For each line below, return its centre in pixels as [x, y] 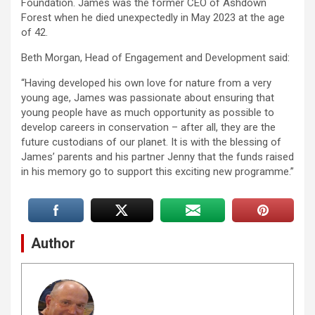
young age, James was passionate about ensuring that [148, 97]
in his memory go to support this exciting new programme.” [157, 171]
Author [53, 243]
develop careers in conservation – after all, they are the [148, 127]
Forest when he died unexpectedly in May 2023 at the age [153, 17]
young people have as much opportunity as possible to [148, 112]
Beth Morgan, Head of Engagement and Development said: [155, 57]
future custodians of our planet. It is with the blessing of [151, 142]
